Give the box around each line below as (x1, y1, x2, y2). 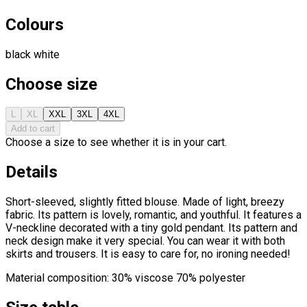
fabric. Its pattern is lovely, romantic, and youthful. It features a (5, 208, 302, 222)
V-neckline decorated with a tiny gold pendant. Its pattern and (5, 221, 297, 235)
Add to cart (11, 123, 55, 134)
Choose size (5, 74, 97, 94)
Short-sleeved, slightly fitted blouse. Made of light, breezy (5, 195, 284, 209)
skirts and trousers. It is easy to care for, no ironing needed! (5, 247, 291, 261)
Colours (5, 14, 64, 34)
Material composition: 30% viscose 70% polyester (5, 271, 245, 285)
